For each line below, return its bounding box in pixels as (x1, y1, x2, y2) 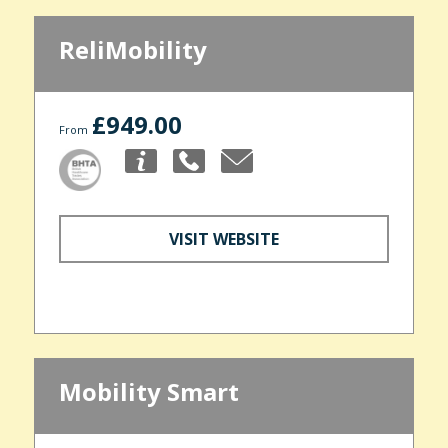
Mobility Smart (58, 375, 239, 408)
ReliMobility (58, 33, 207, 66)
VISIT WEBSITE (169, 228, 279, 250)
